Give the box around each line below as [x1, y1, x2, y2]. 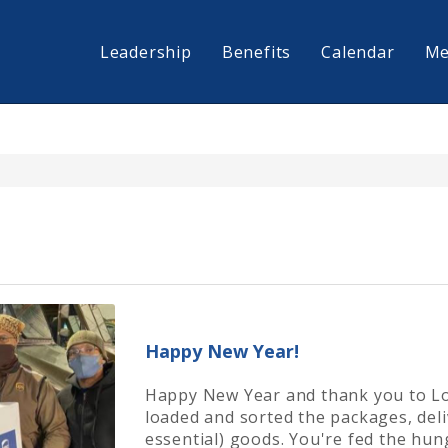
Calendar [321, 40, 395, 63]
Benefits [221, 40, 292, 63]
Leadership [99, 40, 192, 63]
